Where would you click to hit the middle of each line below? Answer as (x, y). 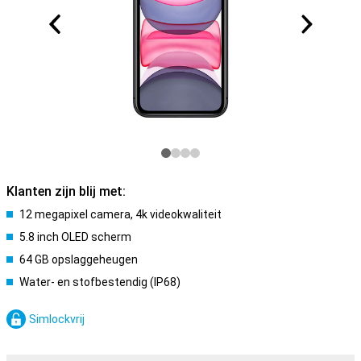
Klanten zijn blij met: (66, 191)
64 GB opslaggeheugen (79, 259)
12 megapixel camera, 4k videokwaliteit (120, 214)
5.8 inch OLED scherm (75, 237)
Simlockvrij (57, 319)
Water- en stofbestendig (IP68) (100, 282)
